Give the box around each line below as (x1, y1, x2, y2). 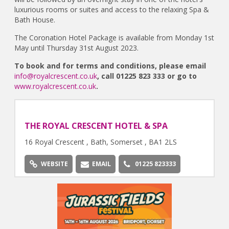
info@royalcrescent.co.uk (14, 71, 98, 81)
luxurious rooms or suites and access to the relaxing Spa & (14, 5, 210, 15)
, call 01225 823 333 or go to (97, 71, 197, 81)
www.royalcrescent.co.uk (14, 81, 97, 91)
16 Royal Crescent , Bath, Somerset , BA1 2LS (24, 137, 177, 147)
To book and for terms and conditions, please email (14, 61, 207, 71)
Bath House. (14, 15, 56, 25)
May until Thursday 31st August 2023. (14, 43, 139, 53)
